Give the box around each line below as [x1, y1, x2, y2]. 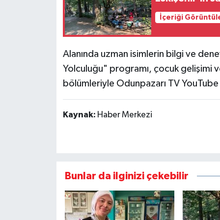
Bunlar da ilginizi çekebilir [64, 170, 189, 181]
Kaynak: [62, 110, 97, 119]
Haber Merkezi [97, 110, 152, 119]
